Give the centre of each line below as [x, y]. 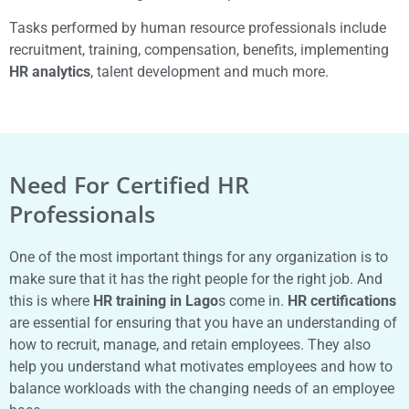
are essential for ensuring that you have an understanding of [203, 322]
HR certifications [342, 300]
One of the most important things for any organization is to [199, 257]
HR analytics [50, 72]
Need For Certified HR [129, 184]
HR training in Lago [154, 300]
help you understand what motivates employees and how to [201, 366]
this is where [49, 300]
